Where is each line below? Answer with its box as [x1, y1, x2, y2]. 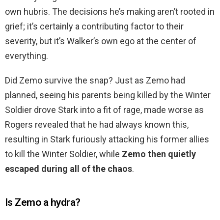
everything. [5, 51, 48, 61]
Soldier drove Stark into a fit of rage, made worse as [5, 105, 204, 115]
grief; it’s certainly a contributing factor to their [5, 21, 184, 32]
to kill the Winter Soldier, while [5, 149, 122, 160]
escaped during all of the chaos [5, 164, 132, 174]
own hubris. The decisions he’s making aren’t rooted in [5, 6, 215, 17]
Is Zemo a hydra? [5, 196, 81, 209]
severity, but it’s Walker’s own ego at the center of [5, 36, 196, 47]
